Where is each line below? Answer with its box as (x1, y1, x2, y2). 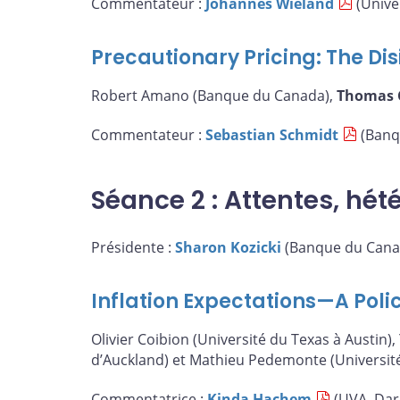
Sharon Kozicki (175, 237, 281, 257)
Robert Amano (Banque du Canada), (91, 86, 337, 106)
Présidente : (91, 237, 175, 257)
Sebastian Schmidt (205, 124, 338, 145)
